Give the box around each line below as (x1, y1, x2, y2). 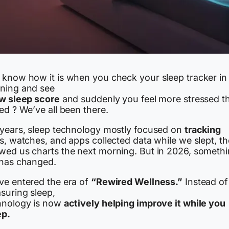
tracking (184, 124, 221, 135)
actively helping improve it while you (63, 197, 225, 209)
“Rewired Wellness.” (90, 176, 183, 187)
